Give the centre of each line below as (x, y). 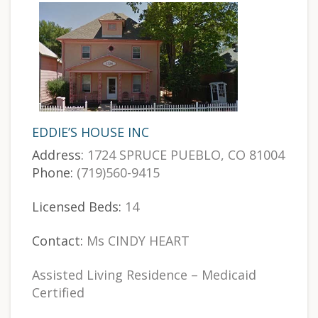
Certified (58, 292)
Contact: (57, 240)
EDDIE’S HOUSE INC (91, 132)
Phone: (53, 172)
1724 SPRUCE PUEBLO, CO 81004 (184, 154)
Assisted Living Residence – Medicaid (144, 274)
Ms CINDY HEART (136, 240)
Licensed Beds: (77, 206)
